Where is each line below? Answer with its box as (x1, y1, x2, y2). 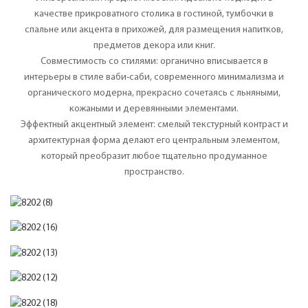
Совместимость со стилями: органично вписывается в (40, 56, 268, 67)
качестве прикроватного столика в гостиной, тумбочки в (34, 8, 274, 19)
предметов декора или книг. (93, 40, 215, 51)
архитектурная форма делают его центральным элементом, (28, 135, 280, 146)
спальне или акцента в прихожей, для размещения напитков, (25, 24, 283, 35)
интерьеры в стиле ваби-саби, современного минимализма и (24, 71, 284, 82)
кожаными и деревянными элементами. (69, 103, 239, 114)
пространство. (124, 166, 184, 177)
